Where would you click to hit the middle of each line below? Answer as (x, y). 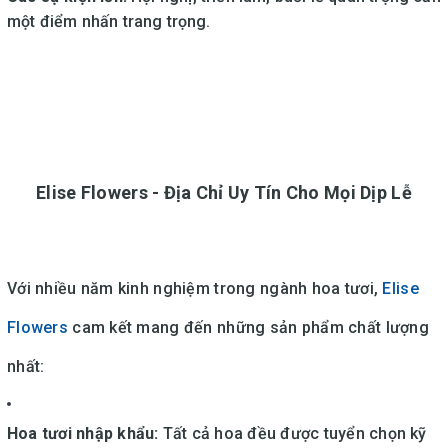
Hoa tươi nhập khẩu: (83, 433)
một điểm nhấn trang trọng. (109, 21)
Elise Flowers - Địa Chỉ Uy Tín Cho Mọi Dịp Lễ (224, 192)
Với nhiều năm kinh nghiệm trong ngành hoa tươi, (195, 288)
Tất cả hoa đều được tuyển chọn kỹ (292, 433)
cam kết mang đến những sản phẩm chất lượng (248, 327)
